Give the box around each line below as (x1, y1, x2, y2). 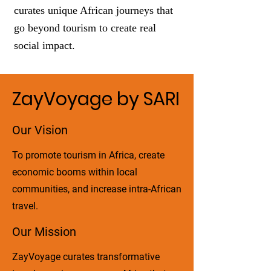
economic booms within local (12, 166, 137, 178)
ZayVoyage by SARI (12, 86, 180, 112)
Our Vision (12, 122, 68, 137)
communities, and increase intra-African (12, 183, 181, 195)
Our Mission (12, 224, 76, 239)
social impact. (14, 39, 75, 51)
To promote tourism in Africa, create (12, 149, 165, 161)
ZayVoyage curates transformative (12, 250, 160, 263)
